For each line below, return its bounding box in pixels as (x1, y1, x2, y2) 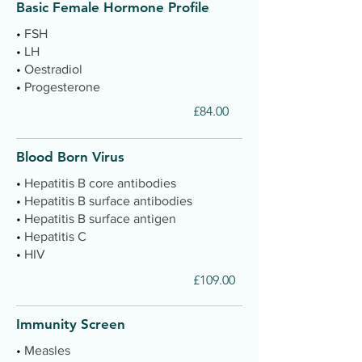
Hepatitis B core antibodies (24, 176, 176, 190)
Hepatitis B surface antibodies (24, 194, 192, 208)
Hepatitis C (24, 229, 86, 243)
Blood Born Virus (16, 149, 124, 165)
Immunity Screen (16, 316, 125, 332)
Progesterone (24, 80, 100, 94)
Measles (24, 343, 74, 357)
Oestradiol (24, 62, 82, 76)
